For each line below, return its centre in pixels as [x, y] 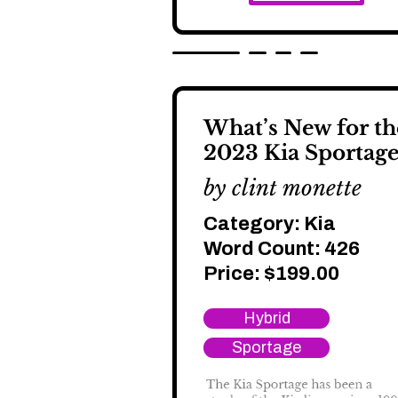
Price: [234, 273]
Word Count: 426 [282, 248]
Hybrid [267, 318]
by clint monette [283, 187]
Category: [254, 223]
